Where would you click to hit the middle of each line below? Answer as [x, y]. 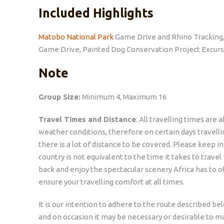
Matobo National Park [76, 36]
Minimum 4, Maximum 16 [124, 96]
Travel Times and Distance [87, 119]
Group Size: [59, 96]
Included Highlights [96, 13]
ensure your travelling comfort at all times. [111, 181]
